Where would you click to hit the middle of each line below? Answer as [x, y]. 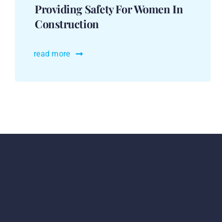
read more [52, 54]
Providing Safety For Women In [109, 9]
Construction [67, 24]
